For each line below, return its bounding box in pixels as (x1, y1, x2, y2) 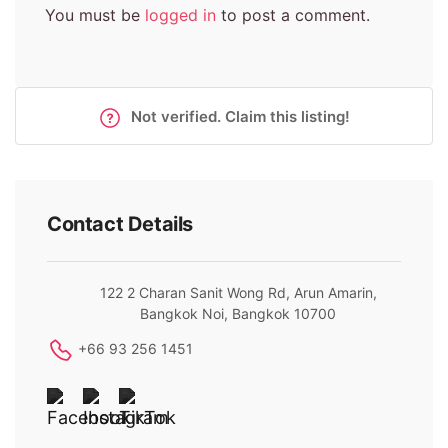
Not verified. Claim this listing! (127, 106, 350, 126)
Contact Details (47, 211, 193, 236)
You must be (45, 4, 145, 25)
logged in (145, 4, 216, 25)
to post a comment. (216, 4, 370, 25)
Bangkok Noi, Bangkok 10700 (140, 304, 336, 322)
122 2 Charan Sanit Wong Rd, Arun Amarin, (99, 283, 377, 301)
